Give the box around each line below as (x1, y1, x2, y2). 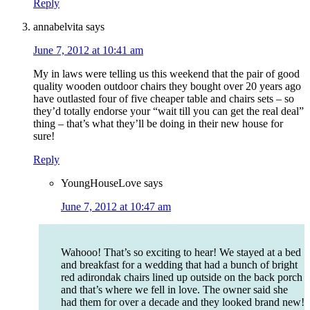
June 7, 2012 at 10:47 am (61, 201, 171, 213)
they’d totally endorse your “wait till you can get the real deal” (33, 105, 304, 118)
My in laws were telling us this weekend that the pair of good (33, 68, 300, 80)
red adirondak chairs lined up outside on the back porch (61, 271, 302, 284)
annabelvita (33, 21, 83, 33)
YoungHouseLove (61, 177, 141, 190)
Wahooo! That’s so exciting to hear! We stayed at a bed (61, 246, 301, 259)
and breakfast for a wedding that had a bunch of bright (61, 259, 298, 271)
